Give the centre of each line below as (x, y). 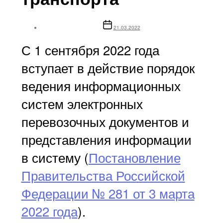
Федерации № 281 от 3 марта (108, 193)
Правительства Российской (103, 175)
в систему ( (55, 157)
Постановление (134, 157)
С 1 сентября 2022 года (90, 50)
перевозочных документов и (105, 121)
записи (111, 30)
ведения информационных (101, 86)
